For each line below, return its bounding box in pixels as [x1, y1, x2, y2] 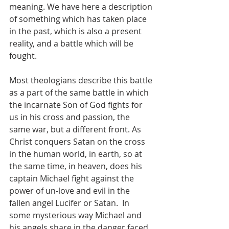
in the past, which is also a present [9, 26, 144, 37]
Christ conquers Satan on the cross [9, 136, 147, 147]
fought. [9, 50, 41, 61]
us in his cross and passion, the [9, 111, 132, 123]
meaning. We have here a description [9, 1, 154, 12]
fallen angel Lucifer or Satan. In [9, 197, 131, 209]
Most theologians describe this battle [9, 75, 154, 86]
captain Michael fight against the [9, 173, 136, 184]
